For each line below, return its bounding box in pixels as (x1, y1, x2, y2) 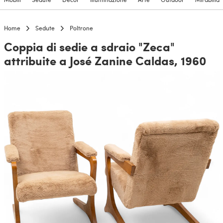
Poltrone (69, 24, 93, 32)
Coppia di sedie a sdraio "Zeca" (3, 38, 175, 55)
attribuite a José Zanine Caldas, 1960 (3, 52, 206, 69)
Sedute (35, 24, 55, 32)
